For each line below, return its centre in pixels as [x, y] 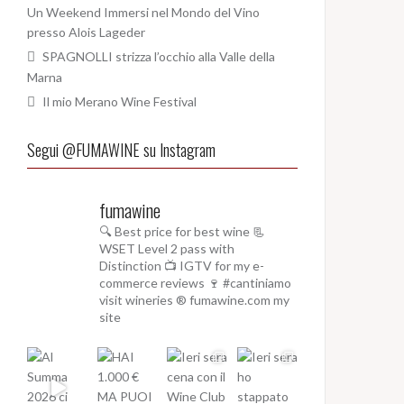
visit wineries [136, 300]
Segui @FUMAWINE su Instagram [121, 150]
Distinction [130, 266]
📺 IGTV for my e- [213, 266]
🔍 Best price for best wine [174, 232]
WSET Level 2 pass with [167, 249]
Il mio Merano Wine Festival [119, 102]
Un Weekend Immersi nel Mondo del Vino [143, 13]
